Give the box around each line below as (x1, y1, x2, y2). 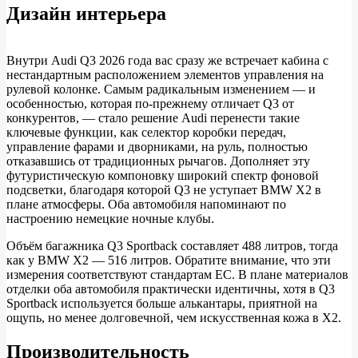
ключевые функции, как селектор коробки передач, (6, 125, 286, 139)
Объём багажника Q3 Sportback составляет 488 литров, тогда (6, 238, 338, 253)
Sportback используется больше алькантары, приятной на (6, 296, 317, 310)
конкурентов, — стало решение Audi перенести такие (6, 110, 300, 125)
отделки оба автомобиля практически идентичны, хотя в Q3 (6, 281, 335, 296)
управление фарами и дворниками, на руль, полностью (6, 139, 308, 153)
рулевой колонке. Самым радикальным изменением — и (6, 82, 316, 96)
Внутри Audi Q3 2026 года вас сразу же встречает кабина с (6, 53, 328, 67)
